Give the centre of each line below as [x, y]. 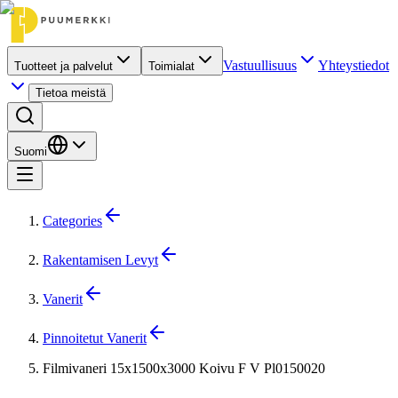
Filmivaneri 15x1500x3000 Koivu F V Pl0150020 [184, 368]
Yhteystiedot [354, 65]
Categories [72, 221]
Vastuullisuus [260, 65]
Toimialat [171, 66]
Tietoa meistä [71, 93]
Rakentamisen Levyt [100, 260]
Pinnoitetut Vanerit [95, 338]
